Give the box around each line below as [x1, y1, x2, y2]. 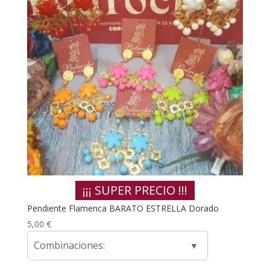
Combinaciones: [33, 238, 105, 252]
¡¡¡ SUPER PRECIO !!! [82, 181, 187, 198]
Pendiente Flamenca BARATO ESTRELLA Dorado [27, 202, 219, 214]
